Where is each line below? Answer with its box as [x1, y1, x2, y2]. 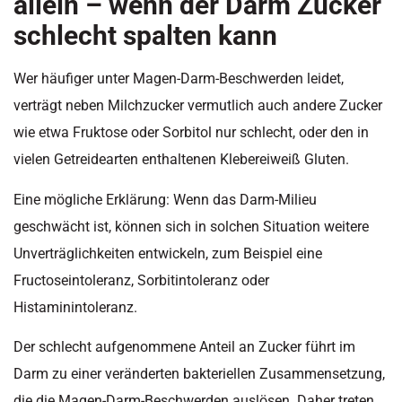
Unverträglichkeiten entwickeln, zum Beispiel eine [13, 244, 322, 262]
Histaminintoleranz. [13, 298, 137, 316]
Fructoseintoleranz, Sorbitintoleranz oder [13, 271, 269, 289]
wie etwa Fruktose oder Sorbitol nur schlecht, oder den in [13, 124, 369, 142]
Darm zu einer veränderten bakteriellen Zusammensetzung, [13, 364, 385, 382]
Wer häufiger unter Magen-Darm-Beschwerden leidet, [13, 70, 344, 88]
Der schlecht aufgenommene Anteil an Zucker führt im [13, 337, 355, 355]
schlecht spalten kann [13, 20, 277, 52]
